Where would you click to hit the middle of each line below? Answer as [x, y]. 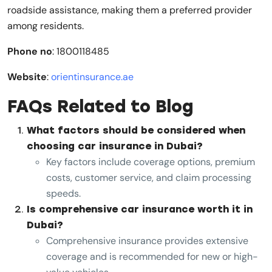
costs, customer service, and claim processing [149, 177]
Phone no [30, 51]
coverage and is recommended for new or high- [152, 256]
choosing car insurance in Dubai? [115, 146]
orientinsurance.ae [92, 76]
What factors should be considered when [136, 130]
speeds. [63, 193]
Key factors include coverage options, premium [151, 161]
